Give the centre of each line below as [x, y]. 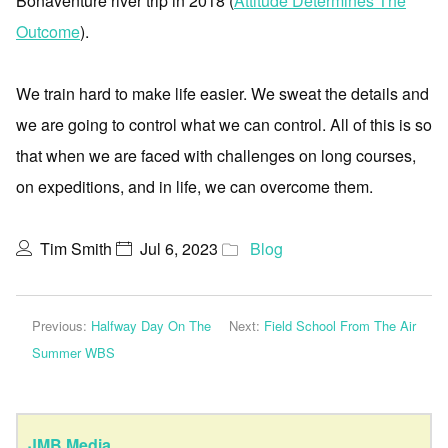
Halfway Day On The [151, 325]
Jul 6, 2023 [179, 248]
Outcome [48, 31]
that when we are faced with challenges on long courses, [216, 155]
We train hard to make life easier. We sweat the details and [222, 93]
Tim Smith [76, 248]
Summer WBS [73, 352]
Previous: [61, 325]
